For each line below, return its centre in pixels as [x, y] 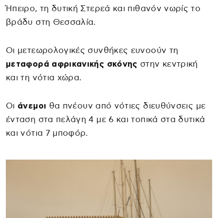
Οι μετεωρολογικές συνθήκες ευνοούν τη [92, 50]
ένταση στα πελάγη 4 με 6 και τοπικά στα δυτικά [106, 119]
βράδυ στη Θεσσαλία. [51, 22]
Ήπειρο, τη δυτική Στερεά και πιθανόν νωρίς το [103, 8]
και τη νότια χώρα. [44, 77]
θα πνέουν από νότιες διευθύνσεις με [126, 106]
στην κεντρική [168, 64]
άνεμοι [32, 106]
